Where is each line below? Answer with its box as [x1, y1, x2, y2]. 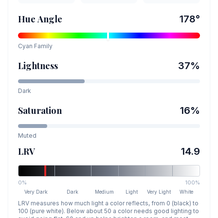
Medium [95, 189, 114, 195]
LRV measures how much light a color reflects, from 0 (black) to [18, 200, 199, 207]
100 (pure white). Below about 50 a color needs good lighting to [18, 207, 199, 215]
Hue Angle [18, 13, 63, 25]
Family [33, 42, 53, 50]
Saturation [18, 105, 62, 116]
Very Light [147, 189, 171, 195]
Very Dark [24, 189, 48, 195]
